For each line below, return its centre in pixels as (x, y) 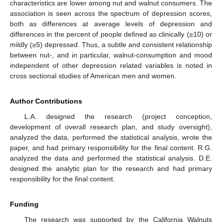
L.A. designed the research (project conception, (118, 117)
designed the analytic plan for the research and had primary (111, 169)
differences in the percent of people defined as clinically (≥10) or (111, 34)
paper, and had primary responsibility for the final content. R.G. (111, 148)
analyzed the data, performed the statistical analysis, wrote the (111, 138)
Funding (24, 204)
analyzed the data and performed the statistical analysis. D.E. (111, 158)
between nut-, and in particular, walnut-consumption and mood (111, 55)
